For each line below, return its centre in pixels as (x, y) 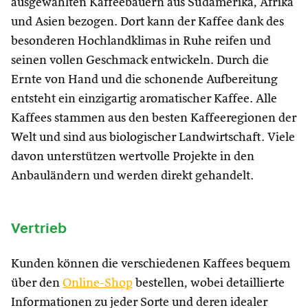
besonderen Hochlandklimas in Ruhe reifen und (141, 41)
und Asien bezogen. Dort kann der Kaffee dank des (147, 22)
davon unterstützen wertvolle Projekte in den (133, 157)
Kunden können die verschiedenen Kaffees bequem (151, 264)
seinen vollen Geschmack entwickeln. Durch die (140, 60)
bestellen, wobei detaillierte (209, 283)
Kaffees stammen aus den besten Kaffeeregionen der (154, 118)
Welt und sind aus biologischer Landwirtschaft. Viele (153, 137)
